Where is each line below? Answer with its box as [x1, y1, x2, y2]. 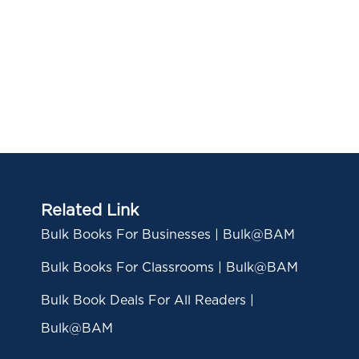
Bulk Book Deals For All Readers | [40, 294, 254, 307]
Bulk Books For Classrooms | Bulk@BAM [40, 261, 298, 274]
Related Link [40, 203, 139, 219]
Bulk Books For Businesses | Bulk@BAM [40, 228, 295, 241]
